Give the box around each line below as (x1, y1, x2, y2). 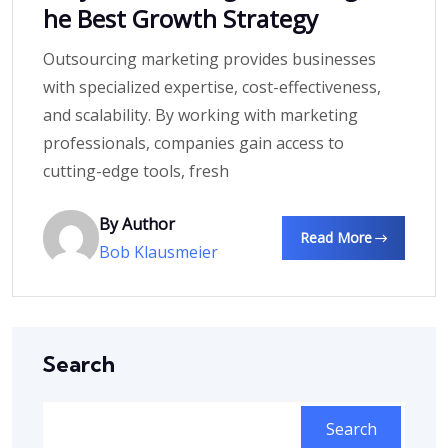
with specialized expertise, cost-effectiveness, (43, 75, 381, 98)
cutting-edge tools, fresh (43, 159, 229, 182)
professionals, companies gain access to (43, 131, 344, 154)
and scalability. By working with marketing (43, 103, 358, 126)
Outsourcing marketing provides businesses (43, 47, 376, 70)
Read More (300, 227, 372, 247)
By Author (99, 212, 175, 235)
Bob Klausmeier (99, 240, 218, 263)
